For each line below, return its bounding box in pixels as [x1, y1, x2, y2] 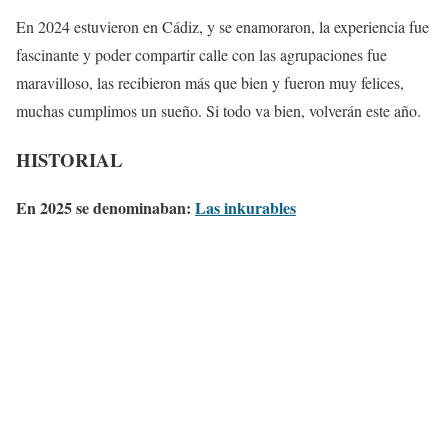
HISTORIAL [16, 145, 122, 173]
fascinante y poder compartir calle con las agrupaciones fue [16, 43, 387, 65]
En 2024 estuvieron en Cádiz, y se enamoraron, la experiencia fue [16, 15, 429, 37]
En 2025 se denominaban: [16, 196, 195, 220]
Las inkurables [195, 196, 296, 220]
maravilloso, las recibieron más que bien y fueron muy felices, [16, 71, 404, 93]
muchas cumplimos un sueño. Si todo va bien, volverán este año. [16, 99, 421, 121]
